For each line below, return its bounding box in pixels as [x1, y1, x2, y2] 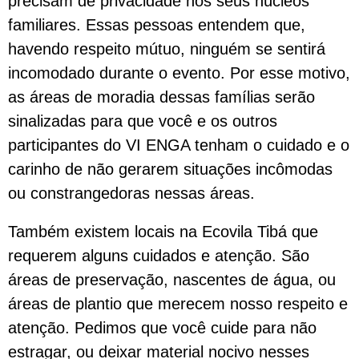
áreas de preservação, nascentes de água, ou [8, 271, 336, 288]
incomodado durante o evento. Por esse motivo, [8, 64, 350, 82]
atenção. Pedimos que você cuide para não [8, 319, 317, 337]
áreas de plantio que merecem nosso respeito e [8, 295, 348, 313]
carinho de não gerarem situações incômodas [8, 160, 333, 178]
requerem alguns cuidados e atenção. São [8, 247, 309, 264]
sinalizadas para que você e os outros [8, 112, 277, 130]
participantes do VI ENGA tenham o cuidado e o [8, 136, 349, 154]
